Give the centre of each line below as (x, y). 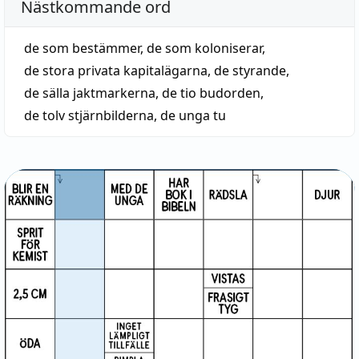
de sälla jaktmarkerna (90, 93)
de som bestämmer (82, 48)
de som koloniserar (204, 48)
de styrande (250, 71)
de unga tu (193, 115)
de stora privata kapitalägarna (116, 71)
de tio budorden (211, 93)
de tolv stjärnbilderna (89, 115)
